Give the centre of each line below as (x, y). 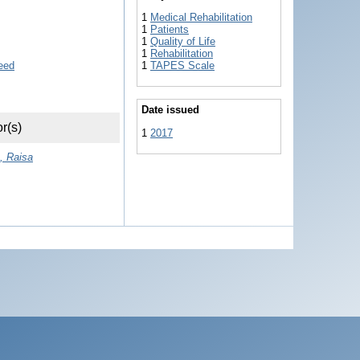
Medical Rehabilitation (201, 17)
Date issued (170, 110)
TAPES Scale (182, 65)
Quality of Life (183, 41)
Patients (170, 29)
